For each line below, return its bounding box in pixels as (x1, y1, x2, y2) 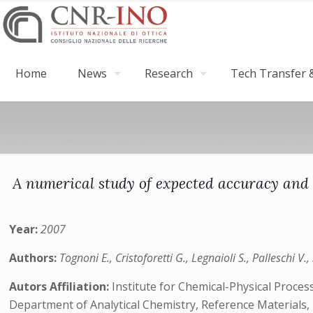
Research (145, 66, 193, 81)
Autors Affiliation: (9, 279, 112, 294)
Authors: (9, 250, 60, 265)
